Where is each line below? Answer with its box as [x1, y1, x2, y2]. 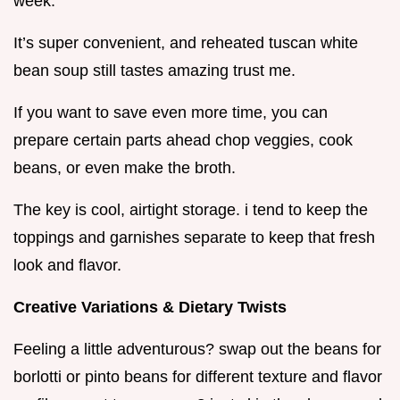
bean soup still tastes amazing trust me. [13, 61, 296, 79]
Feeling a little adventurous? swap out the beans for [13, 339, 381, 358]
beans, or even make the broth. [13, 158, 236, 177]
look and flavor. [13, 255, 121, 274]
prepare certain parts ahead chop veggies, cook [13, 130, 353, 149]
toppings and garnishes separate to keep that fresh [13, 228, 375, 246]
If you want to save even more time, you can [13, 103, 328, 121]
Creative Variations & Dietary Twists [13, 297, 287, 316]
